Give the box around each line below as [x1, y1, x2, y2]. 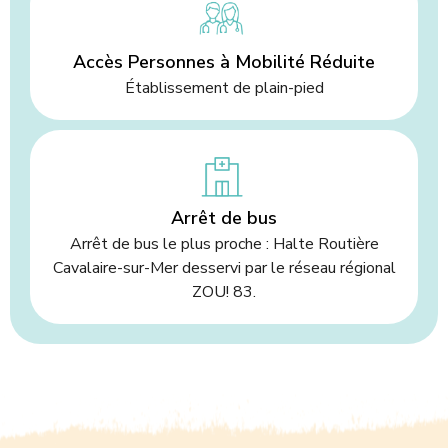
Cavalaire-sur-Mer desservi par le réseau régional [52, 256, 396, 279]
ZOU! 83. [192, 280, 256, 303]
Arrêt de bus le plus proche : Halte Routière [69, 232, 379, 255]
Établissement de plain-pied [124, 77, 324, 100]
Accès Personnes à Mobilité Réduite [73, 50, 375, 75]
